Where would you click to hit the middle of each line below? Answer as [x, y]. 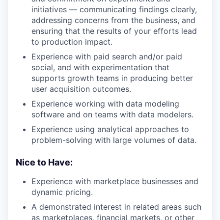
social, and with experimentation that [100, 67]
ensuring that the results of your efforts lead [114, 31]
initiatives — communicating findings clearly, [114, 9]
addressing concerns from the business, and [113, 20]
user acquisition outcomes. [81, 89]
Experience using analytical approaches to [110, 129]
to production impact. [72, 41]
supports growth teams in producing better [112, 78]
